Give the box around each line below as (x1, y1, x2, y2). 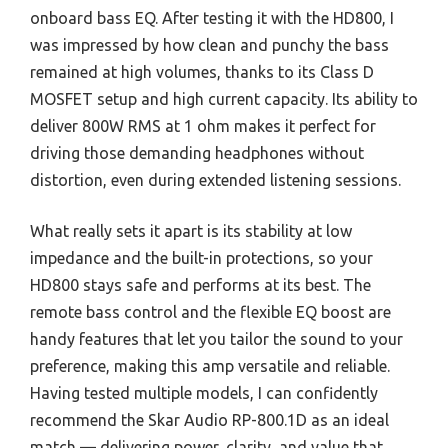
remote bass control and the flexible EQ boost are (30, 302, 391, 321)
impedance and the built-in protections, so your (30, 248, 373, 267)
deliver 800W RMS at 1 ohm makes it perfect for (30, 116, 376, 135)
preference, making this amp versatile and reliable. (30, 356, 390, 375)
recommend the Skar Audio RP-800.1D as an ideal (30, 410, 389, 429)
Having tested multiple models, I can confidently (30, 383, 378, 402)
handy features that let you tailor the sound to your (30, 329, 403, 348)
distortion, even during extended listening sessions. (30, 170, 401, 189)
